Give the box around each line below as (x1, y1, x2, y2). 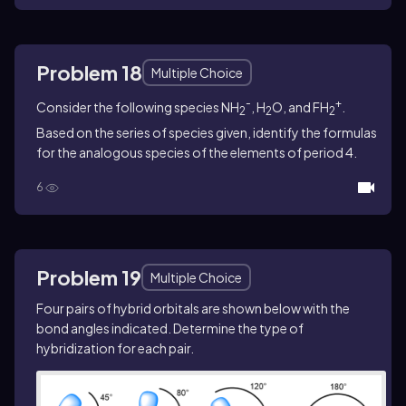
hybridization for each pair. (36, 339, 194, 356)
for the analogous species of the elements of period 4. (36, 143, 357, 160)
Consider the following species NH (36, 99, 239, 116)
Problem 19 (36, 264, 141, 290)
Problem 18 (36, 60, 142, 86)
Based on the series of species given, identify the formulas (36, 123, 377, 140)
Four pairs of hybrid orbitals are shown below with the (36, 299, 350, 316)
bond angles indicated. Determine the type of (36, 319, 304, 336)
